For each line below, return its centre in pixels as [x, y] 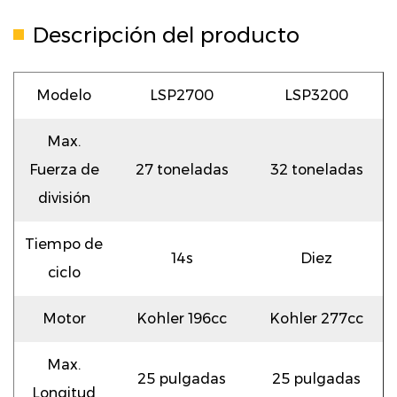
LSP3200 [316, 95]
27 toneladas [182, 169]
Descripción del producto [166, 35]
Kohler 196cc [182, 318]
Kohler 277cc [316, 318]
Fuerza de [64, 169]
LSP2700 [182, 95]
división [64, 198]
